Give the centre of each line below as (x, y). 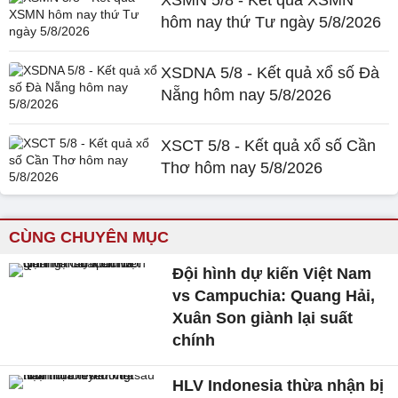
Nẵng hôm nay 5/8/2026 (247, 95)
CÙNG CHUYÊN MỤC (89, 237)
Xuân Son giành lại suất (263, 318)
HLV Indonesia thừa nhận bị (279, 385)
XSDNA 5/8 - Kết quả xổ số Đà (271, 72)
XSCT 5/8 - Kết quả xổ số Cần (269, 145)
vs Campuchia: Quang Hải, (274, 295)
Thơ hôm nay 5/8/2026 (242, 167)
